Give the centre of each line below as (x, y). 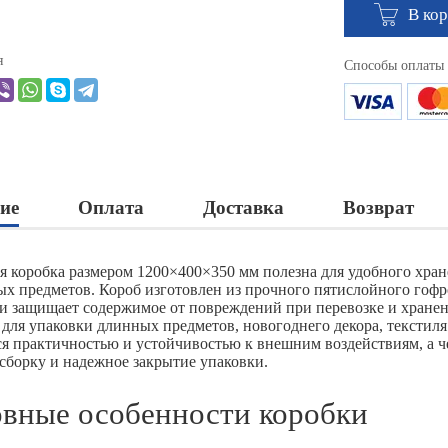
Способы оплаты (394, 66)
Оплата (111, 208)
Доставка (243, 208)
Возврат (378, 208)
